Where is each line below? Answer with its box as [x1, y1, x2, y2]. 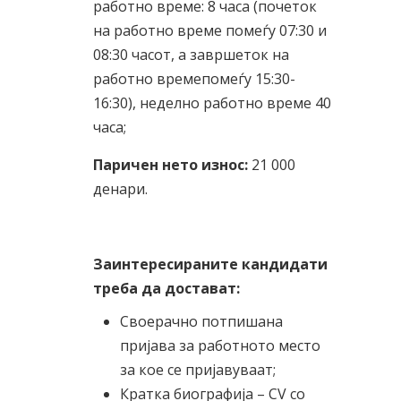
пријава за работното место [120, 336, 320, 355]
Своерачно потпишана [120, 311, 283, 331]
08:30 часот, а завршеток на [93, 45, 289, 64]
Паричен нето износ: [93, 155, 252, 175]
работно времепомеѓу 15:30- [93, 69, 295, 89]
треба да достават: [93, 278, 240, 298]
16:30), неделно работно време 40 [93, 93, 331, 113]
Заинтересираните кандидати [93, 254, 328, 274]
